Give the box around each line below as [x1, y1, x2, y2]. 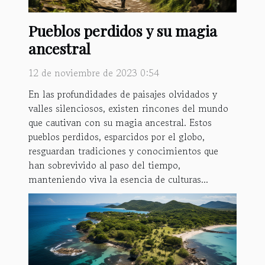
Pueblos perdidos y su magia [28, 20, 217, 40]
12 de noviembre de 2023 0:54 [28, 65, 159, 80]
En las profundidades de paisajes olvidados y [28, 86, 217, 101]
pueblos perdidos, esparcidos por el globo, [28, 129, 205, 144]
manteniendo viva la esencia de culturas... [28, 172, 208, 186]
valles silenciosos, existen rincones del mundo [28, 101, 228, 115]
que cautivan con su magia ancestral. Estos [28, 115, 212, 130]
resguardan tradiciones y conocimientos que [28, 143, 218, 158]
